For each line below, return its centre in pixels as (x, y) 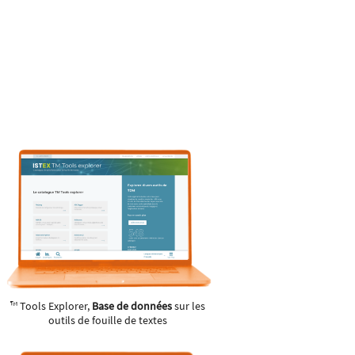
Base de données (132, 306)
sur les (189, 306)
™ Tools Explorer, (52, 306)
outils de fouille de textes (108, 321)
